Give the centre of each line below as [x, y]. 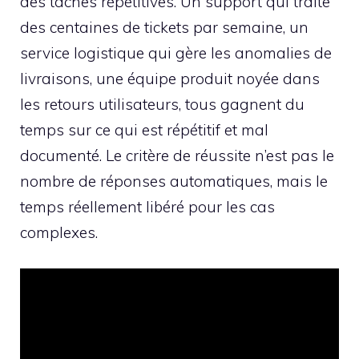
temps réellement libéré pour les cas [147, 207]
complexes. [59, 233]
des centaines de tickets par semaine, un [164, 28]
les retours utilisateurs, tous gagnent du [162, 105]
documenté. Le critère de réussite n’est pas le [177, 156]
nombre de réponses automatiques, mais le [174, 182]
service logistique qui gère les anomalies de [176, 53]
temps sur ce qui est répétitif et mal [144, 130]
